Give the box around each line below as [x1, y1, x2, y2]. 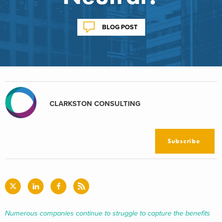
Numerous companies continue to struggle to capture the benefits [5, 209, 210, 218]
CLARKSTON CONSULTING [50, 99, 141, 108]
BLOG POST [102, 23, 138, 31]
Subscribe [167, 137, 201, 145]
